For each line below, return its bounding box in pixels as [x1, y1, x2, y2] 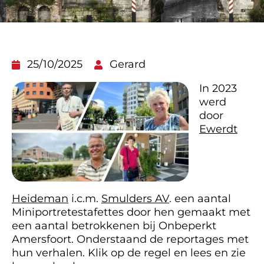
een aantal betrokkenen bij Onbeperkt [12, 219, 216, 232]
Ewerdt [199, 123, 237, 136]
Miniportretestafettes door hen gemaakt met [12, 206, 250, 219]
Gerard [110, 58, 146, 71]
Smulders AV [101, 192, 169, 205]
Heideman [12, 192, 68, 205]
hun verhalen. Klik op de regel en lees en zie [12, 246, 246, 259]
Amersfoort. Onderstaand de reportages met [12, 233, 249, 246]
